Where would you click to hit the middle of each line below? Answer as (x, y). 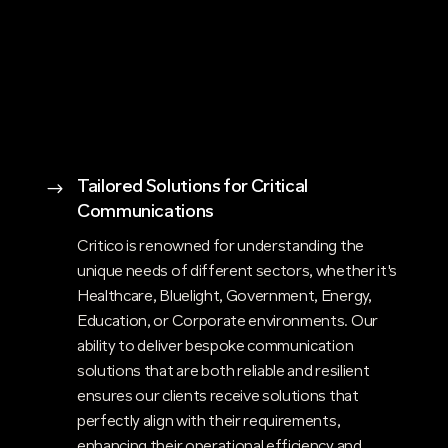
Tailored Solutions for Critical (192, 188)
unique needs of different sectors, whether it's (236, 272)
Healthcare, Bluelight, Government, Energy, (224, 297)
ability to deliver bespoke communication (215, 347)
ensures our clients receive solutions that (217, 397)
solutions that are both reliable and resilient (223, 372)
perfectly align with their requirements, (208, 422)
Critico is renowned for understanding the (220, 247)
